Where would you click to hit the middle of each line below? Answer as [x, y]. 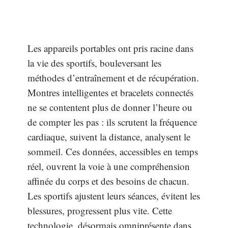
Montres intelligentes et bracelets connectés [110, 92]
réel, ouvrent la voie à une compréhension [109, 166]
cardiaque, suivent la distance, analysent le [109, 137]
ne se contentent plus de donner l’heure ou [110, 107]
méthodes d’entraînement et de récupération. [113, 78]
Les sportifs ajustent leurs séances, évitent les [114, 196]
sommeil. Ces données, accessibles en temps [113, 151]
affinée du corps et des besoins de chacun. [108, 181]
